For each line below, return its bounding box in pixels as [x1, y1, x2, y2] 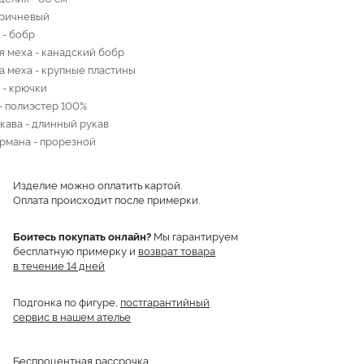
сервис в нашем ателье [13, 309, 131, 324]
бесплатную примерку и [13, 243, 138, 258]
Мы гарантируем [151, 228, 238, 244]
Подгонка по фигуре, [13, 294, 120, 310]
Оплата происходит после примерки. [13, 192, 200, 207]
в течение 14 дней [13, 258, 105, 273]
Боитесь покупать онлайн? [13, 228, 151, 244]
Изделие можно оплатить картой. [13, 177, 182, 193]
